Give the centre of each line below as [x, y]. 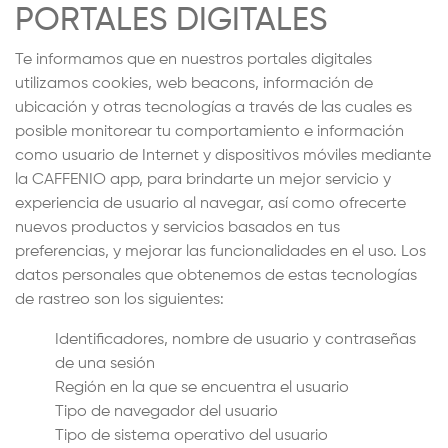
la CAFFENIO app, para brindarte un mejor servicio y [203, 180]
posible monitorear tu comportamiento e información [209, 132]
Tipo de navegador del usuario [166, 412]
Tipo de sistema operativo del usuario [191, 436]
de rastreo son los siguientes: [119, 300]
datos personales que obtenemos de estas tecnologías [216, 276]
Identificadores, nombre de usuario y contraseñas [235, 340]
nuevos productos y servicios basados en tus [177, 228]
